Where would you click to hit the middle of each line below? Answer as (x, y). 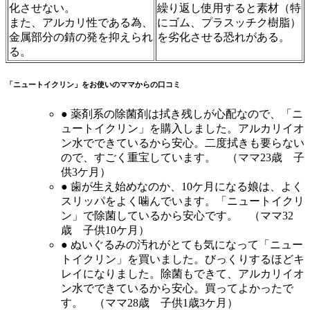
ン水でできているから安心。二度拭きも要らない (183, 143)
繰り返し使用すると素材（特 (229, 8)
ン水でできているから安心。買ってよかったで (177, 289)
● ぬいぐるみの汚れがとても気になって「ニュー (182, 245)
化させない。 (42, 8)
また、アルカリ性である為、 (81, 23)
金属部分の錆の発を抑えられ (81, 37)
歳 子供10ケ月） (105, 230)
